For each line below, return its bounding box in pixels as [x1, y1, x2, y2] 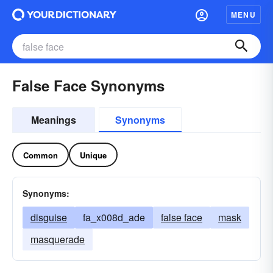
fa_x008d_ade [83, 210, 145, 224]
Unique [80, 149, 107, 161]
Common [23, 149, 58, 161]
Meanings [31, 113, 76, 127]
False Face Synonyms [12, 75, 165, 96]
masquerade [30, 232, 85, 246]
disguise [30, 210, 67, 224]
